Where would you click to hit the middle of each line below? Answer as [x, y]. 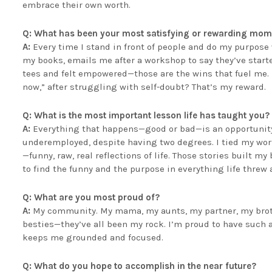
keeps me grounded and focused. [93, 237]
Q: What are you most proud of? [91, 197]
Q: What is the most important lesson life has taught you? [146, 115]
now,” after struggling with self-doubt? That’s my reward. [144, 87]
